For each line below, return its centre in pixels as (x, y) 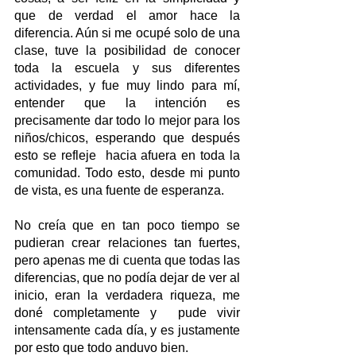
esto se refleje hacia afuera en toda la (127, 156)
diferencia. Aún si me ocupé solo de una (127, 33)
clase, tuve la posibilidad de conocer (127, 51)
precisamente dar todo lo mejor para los (127, 121)
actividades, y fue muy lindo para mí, (127, 86)
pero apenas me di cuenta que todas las (127, 261)
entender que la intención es (127, 103)
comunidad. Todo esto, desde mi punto (127, 173)
